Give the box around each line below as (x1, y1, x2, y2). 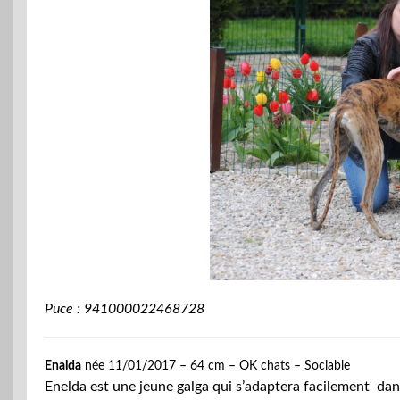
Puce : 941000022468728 (45, 302, 204, 317)
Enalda (45, 360, 81, 373)
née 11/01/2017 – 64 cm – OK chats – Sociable (81, 360, 350, 373)
